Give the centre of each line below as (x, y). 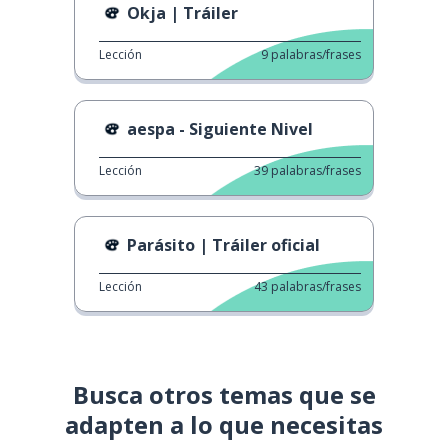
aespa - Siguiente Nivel (220, 128)
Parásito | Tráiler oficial (223, 244)
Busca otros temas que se (224, 394)
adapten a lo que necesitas (224, 424)
